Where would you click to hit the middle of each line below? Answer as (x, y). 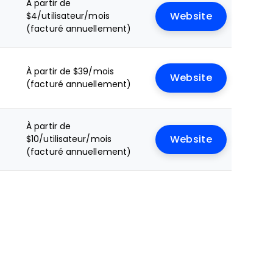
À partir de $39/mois (70, 71)
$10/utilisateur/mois (69, 139)
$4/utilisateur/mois (68, 16)
